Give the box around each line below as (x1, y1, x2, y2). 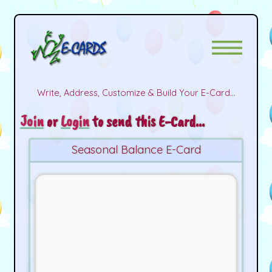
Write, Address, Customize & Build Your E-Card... (36, 86, 236, 98)
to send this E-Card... (89, 110, 205, 131)
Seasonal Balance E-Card (71, 143, 201, 157)
